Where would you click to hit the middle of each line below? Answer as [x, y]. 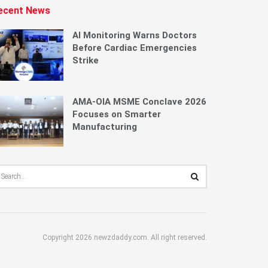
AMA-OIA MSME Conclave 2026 [139, 101]
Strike [86, 60]
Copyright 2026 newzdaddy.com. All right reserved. [125, 238]
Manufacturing [105, 127]
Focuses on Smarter [117, 114]
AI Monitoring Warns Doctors [135, 35]
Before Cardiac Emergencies [135, 48]
